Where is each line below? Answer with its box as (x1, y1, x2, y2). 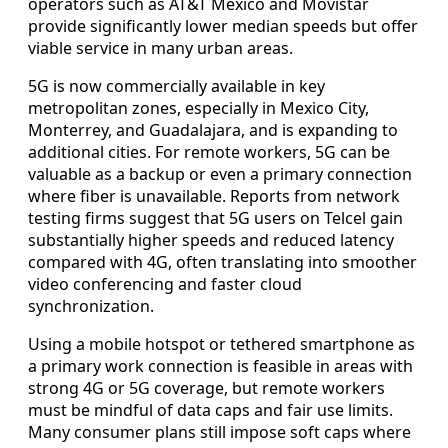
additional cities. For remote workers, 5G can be (28, 141, 390, 164)
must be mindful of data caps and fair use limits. (28, 399, 393, 422)
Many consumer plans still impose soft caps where (28, 421, 411, 444)
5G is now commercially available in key (28, 75, 325, 98)
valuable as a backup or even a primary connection (28, 163, 412, 186)
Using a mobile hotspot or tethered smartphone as (28, 333, 415, 356)
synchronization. (28, 295, 154, 318)
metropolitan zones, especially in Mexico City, (28, 97, 369, 120)
